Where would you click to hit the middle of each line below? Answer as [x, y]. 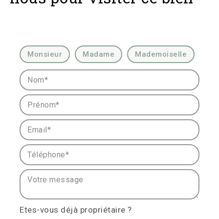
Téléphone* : [43, 150]
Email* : [34, 125]
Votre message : [51, 175]
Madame [99, 55]
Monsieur [45, 55]
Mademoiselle [161, 55]
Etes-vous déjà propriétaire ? [76, 210]
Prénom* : [39, 100]
